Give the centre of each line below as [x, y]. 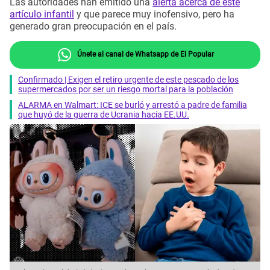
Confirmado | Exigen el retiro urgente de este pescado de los [128, 79]
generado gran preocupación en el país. [93, 27]
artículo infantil [42, 14]
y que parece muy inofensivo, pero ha [154, 14]
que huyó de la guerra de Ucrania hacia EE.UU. [104, 114]
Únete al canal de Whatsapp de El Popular [144, 54]
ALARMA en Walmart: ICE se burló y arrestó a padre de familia [133, 105]
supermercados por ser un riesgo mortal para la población [126, 89]
